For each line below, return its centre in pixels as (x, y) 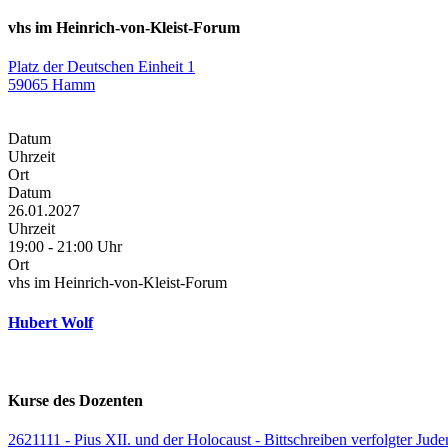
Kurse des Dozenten (75, 401)
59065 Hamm (51, 85)
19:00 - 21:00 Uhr (65, 247)
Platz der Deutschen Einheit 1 (101, 67)
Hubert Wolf (50, 322)
